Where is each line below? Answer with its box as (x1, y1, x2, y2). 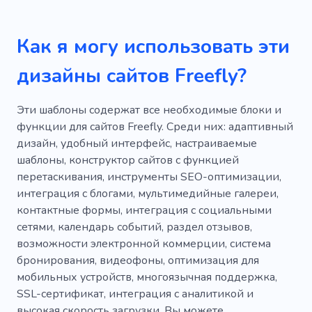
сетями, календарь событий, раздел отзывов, (17, 219, 252, 235)
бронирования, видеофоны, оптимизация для (17, 252, 259, 268)
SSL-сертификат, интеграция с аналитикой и (17, 286, 253, 302)
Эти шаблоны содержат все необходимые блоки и (17, 102, 281, 118)
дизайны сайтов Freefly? (17, 62, 247, 89)
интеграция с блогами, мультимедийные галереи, (17, 185, 279, 201)
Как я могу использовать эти (17, 33, 290, 60)
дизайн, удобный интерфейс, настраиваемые (17, 135, 257, 151)
